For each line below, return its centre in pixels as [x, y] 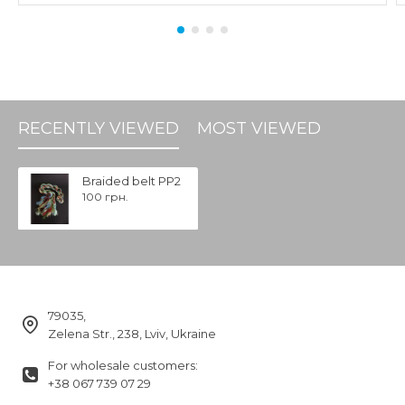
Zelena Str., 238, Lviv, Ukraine [132, 334]
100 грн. [105, 196]
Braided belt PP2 [131, 180]
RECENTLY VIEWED [99, 128]
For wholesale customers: [123, 365]
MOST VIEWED [259, 128]
